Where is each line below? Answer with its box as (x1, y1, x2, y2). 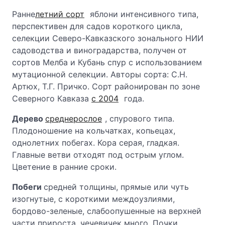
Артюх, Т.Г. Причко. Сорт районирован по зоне (12, 81, 200, 91)
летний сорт (35, 9, 84, 19)
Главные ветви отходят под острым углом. (12, 150, 184, 160)
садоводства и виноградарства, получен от (12, 45, 187, 55)
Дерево (12, 114, 45, 124)
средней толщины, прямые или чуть (44, 182, 189, 192)
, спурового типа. (104, 114, 174, 124)
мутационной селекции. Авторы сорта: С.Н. (12, 69, 187, 79)
